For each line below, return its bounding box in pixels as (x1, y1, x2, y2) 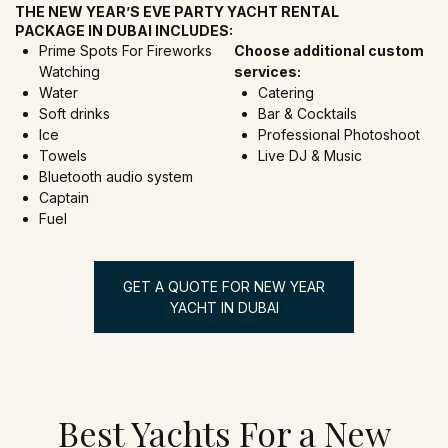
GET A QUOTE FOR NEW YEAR (123, 278, 325, 295)
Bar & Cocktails (258, 105, 357, 122)
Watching (39, 63, 100, 80)
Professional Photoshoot (258, 126, 420, 143)
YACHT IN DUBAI (169, 299, 279, 316)
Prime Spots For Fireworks (39, 42, 212, 59)
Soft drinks (39, 105, 110, 122)
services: (234, 63, 301, 80)
